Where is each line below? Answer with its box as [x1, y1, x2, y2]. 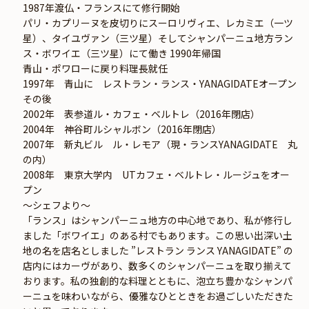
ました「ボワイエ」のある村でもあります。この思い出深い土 [23, 228, 292, 243]
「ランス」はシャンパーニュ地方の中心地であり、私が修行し [23, 213, 292, 228]
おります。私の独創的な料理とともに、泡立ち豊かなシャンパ [23, 274, 292, 288]
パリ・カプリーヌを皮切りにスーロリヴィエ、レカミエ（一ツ [23, 16, 293, 30]
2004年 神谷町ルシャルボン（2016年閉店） [23, 122, 221, 137]
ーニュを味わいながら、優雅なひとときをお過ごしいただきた [23, 289, 293, 303]
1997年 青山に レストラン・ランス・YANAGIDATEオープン [23, 77, 297, 91]
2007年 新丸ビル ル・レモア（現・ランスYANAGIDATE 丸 [23, 137, 297, 152]
